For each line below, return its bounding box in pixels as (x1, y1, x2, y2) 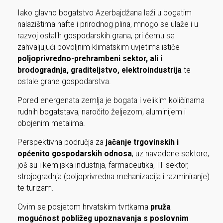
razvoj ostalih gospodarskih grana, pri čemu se (17, 31, 175, 40)
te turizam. (17, 183, 54, 193)
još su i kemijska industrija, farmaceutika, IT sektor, (17, 160, 189, 170)
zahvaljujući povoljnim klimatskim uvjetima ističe (17, 42, 180, 52)
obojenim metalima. (17, 118, 85, 128)
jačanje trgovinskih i (105, 137, 179, 147)
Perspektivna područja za (17, 137, 106, 147)
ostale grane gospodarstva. (17, 77, 111, 86)
